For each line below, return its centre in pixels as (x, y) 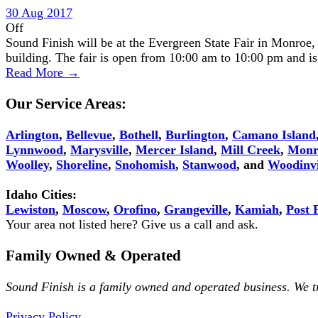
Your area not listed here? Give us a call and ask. (132, 225)
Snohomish (145, 165)
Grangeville (196, 210)
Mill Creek (251, 150)
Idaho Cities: (41, 195)
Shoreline (82, 165)
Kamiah (257, 210)
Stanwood (209, 165)
